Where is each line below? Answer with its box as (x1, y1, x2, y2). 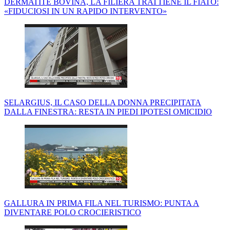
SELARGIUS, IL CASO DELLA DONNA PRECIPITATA (4, 98, 201, 107)
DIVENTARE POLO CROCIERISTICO (4, 208, 141, 217)
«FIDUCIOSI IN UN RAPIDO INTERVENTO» (4, 7, 167, 16)
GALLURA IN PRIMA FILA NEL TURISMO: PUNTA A (4, 199, 199, 208)
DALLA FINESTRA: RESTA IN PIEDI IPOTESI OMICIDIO (4, 107, 212, 117)
